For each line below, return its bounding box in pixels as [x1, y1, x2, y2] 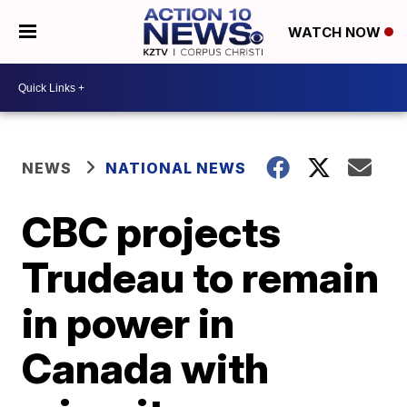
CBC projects [22, 206, 282, 257]
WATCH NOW [287, 24, 384, 42]
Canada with [22, 342, 270, 393]
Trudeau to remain [22, 252, 380, 303]
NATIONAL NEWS [105, 159, 247, 177]
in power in [22, 297, 235, 348]
